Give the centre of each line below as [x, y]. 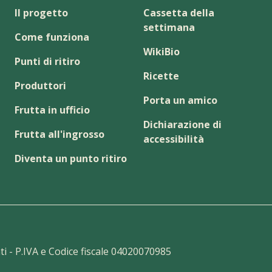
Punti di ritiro [47, 61]
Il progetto [41, 12]
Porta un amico [180, 100]
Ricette [161, 76]
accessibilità [174, 139]
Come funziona [52, 37]
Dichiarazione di [182, 124]
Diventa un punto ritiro [71, 158]
